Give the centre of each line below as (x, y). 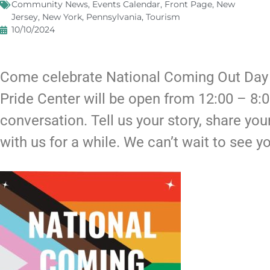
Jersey (25, 17)
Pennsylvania (114, 17)
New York (62, 17)
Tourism (163, 17)
